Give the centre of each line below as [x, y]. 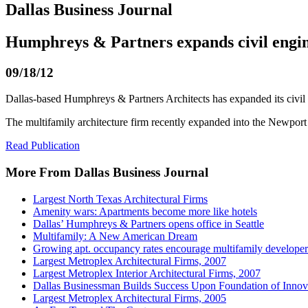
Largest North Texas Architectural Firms [120, 199]
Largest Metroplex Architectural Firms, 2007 [130, 261]
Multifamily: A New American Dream [115, 236]
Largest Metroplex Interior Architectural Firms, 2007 [147, 273]
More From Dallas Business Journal [107, 173]
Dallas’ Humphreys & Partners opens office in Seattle [148, 223]
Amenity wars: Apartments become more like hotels [145, 211]
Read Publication [43, 146]
